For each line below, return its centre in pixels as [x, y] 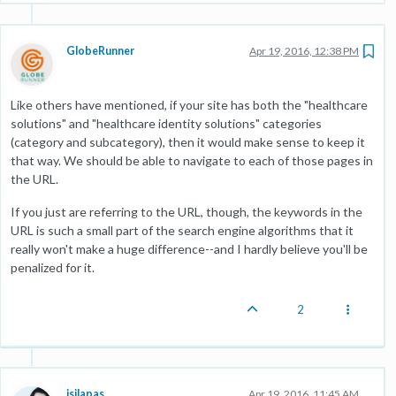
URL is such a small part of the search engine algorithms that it [182, 230]
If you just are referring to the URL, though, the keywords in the [187, 212]
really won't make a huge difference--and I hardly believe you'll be [189, 249]
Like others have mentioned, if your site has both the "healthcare [189, 105]
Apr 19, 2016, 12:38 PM [304, 51]
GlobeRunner [100, 51]
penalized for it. [53, 267]
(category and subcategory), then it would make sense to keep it [188, 142]
